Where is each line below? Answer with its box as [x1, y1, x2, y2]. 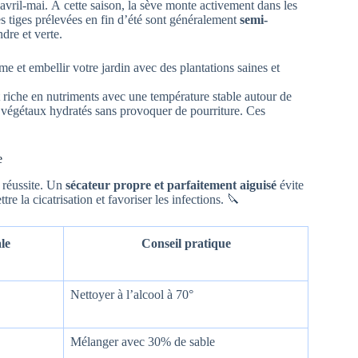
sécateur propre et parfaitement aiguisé [66, 178, 276, 193]
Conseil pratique [141, 237, 231, 251]
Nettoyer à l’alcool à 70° [70, 288, 193, 302]
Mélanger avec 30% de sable [70, 335, 215, 349]
